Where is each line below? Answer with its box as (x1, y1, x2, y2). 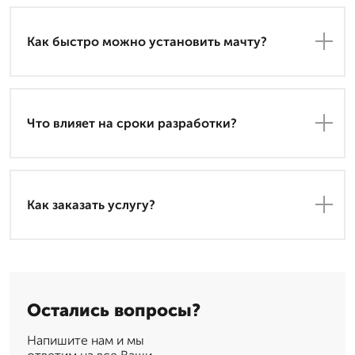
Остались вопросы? (27, 299, 200, 321)
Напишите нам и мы (27, 332, 144, 348)
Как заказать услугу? (27, 197, 155, 212)
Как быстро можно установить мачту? (27, 33, 267, 49)
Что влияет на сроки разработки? (27, 115, 237, 131)
